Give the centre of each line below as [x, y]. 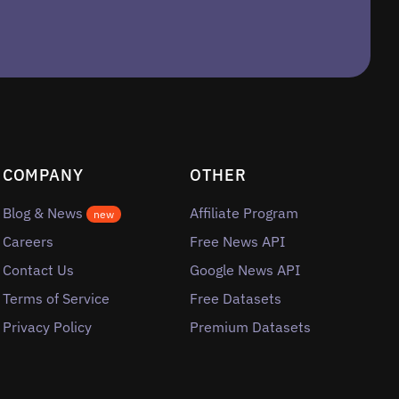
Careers [28, 242]
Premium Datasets [251, 327]
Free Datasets [236, 299]
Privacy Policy [47, 327]
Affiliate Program [244, 213]
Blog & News [44, 213]
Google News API [245, 270]
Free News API [238, 242]
